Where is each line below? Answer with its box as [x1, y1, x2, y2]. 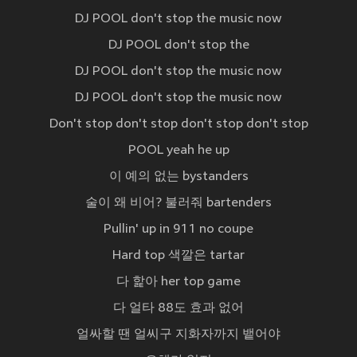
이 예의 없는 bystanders [108, 170, 249, 185]
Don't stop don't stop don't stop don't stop [49, 117, 308, 132]
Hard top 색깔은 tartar [112, 249, 245, 264]
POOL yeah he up [127, 143, 229, 159]
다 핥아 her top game [116, 275, 241, 290]
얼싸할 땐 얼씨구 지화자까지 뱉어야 [76, 328, 280, 343]
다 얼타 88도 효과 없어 [113, 301, 244, 316]
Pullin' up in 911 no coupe [104, 222, 253, 237]
